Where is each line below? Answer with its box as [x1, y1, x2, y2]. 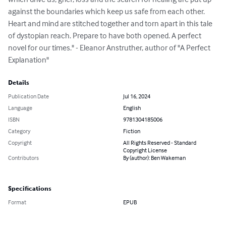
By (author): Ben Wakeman [123, 154, 186, 162]
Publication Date [8, 92, 49, 100]
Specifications [8, 185, 51, 193]
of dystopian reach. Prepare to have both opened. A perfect [8, 30, 203, 41]
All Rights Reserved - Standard [123, 139, 196, 147]
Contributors [8, 154, 39, 162]
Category [8, 127, 30, 135]
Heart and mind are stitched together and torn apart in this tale [8, 18, 214, 29]
